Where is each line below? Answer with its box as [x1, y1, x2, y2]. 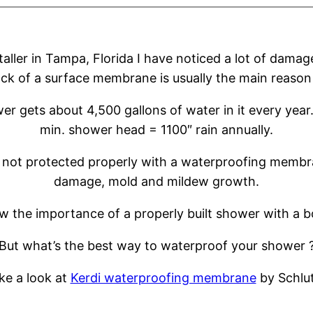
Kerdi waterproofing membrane [70, 270, 256, 286]
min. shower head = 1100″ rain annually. [40, 122, 273, 138]
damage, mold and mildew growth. [54, 174, 259, 189]
